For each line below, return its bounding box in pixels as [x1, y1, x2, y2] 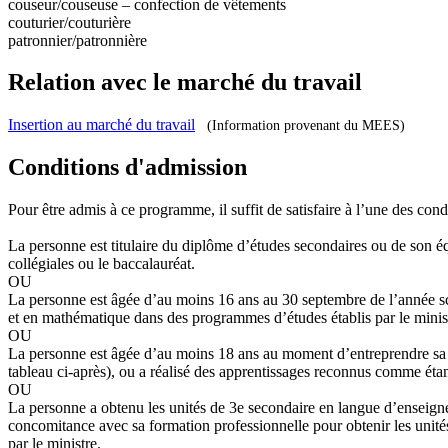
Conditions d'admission [8, 154, 247, 181]
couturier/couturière [8, 13, 131, 31]
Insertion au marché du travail [8, 116, 195, 134]
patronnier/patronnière [8, 31, 147, 49]
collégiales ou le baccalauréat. [8, 255, 195, 273]
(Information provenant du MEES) [207, 117, 405, 134]
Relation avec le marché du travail [8, 69, 362, 96]
